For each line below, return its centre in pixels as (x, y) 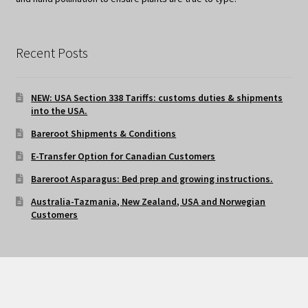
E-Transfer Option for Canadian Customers (123, 156)
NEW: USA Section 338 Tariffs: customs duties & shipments (157, 98)
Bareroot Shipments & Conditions (104, 134)
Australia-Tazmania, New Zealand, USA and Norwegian (148, 202)
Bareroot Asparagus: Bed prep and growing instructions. (152, 179)
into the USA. (59, 111)
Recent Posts (52, 52)
